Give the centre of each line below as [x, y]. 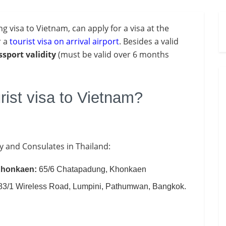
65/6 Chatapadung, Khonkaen [93, 169]
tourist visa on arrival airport [64, 42]
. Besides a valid [149, 42]
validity [41, 55]
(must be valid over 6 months [112, 55]
